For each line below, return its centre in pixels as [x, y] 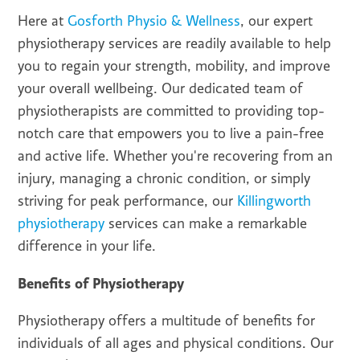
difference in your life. [87, 246]
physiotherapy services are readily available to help [175, 44]
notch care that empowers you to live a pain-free [171, 134]
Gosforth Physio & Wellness [154, 21]
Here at [43, 21]
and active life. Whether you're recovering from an [176, 156]
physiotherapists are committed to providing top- [172, 111]
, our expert [277, 21]
